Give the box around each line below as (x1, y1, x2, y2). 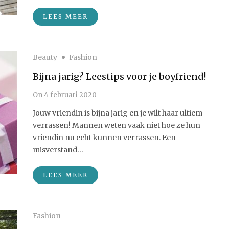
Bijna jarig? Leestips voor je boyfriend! (33, 71, 206, 82)
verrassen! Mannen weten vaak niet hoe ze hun (33, 121, 200, 130)
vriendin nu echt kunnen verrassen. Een (33, 133, 176, 142)
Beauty (33, 53, 57, 62)
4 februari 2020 (42, 90, 97, 99)
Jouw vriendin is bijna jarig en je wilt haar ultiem (33, 108, 202, 118)
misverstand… (33, 145, 83, 154)
